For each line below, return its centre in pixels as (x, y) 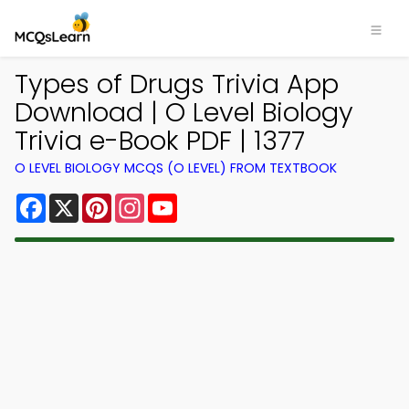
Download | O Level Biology (184, 112)
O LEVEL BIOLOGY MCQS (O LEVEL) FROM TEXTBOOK (176, 168)
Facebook (82, 200)
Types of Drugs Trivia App (177, 84)
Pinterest (144, 200)
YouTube (208, 200)
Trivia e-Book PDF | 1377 (160, 141)
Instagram (182, 200)
